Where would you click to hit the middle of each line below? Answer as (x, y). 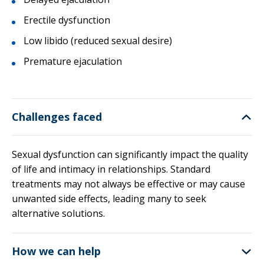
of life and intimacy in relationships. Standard (111, 169)
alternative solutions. (58, 213)
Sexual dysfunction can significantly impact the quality (130, 154)
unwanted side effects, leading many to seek (109, 199)
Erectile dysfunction (68, 20)
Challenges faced (57, 117)
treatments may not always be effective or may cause (128, 184)
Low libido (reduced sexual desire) (98, 41)
